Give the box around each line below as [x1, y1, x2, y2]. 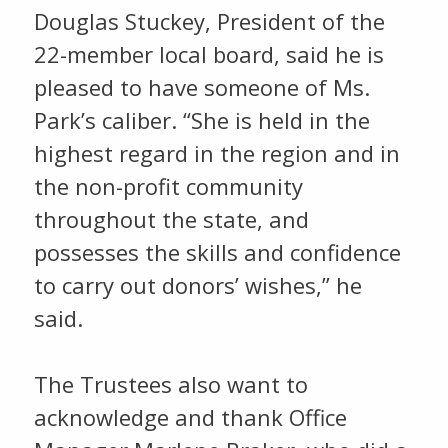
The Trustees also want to [33, 369, 308, 399]
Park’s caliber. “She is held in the [33, 105, 370, 135]
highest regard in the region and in [33, 138, 400, 168]
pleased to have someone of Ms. [33, 72, 370, 102]
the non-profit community [33, 171, 303, 201]
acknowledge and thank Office [33, 402, 347, 432]
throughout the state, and [33, 204, 309, 234]
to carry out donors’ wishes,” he [33, 270, 362, 300]
